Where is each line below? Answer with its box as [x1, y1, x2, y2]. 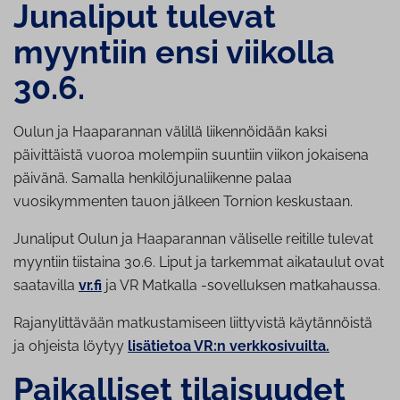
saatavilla [13, 277, 79, 295]
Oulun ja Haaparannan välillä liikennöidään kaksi [13, 123, 327, 141]
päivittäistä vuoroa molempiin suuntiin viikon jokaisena [13, 146, 369, 164]
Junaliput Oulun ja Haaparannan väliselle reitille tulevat [13, 230, 373, 248]
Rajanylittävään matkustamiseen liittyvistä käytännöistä [13, 314, 372, 332]
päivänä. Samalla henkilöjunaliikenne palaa [13, 170, 292, 187]
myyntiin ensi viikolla [13, 34, 335, 71]
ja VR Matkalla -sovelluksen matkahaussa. [102, 277, 380, 295]
